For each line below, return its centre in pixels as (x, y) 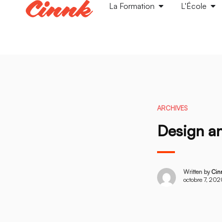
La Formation (132, 6)
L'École (194, 6)
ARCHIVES (172, 108)
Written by (197, 172)
